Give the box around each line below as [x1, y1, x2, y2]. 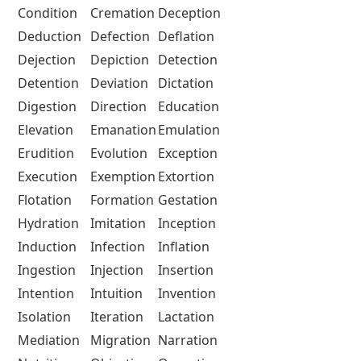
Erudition [18, 144, 74, 163]
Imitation [90, 214, 146, 233]
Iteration [90, 308, 143, 326]
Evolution [90, 144, 147, 163]
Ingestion [18, 261, 76, 280]
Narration [158, 331, 218, 350]
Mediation [18, 331, 80, 350]
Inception [158, 214, 216, 233]
